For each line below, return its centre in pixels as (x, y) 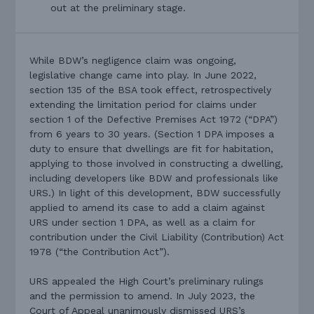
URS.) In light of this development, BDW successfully (155, 192)
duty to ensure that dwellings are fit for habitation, (152, 148)
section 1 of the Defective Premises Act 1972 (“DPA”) (154, 119)
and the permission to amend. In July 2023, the (143, 295)
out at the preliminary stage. (118, 8)
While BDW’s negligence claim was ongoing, (133, 60)
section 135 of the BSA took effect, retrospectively (151, 89)
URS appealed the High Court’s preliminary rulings (147, 281)
